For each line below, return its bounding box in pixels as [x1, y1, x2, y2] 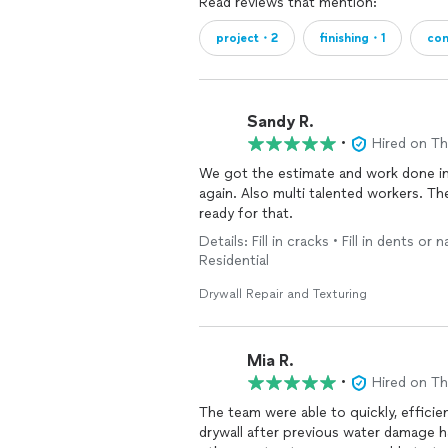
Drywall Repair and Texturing [199, 287, 367, 301]
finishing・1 [320, 31, 385, 45]
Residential [199, 252, 269, 269]
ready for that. [199, 205, 293, 222]
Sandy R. [247, 111, 314, 131]
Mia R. [247, 350, 294, 370]
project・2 [216, 31, 278, 45]
